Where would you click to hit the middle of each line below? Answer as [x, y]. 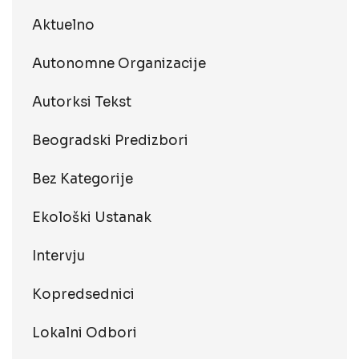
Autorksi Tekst [82, 102]
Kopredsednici [83, 294]
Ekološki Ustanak [92, 218]
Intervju [58, 256]
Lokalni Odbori [85, 333]
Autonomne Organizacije [119, 64]
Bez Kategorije [83, 179]
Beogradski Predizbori [110, 141]
